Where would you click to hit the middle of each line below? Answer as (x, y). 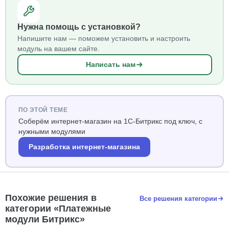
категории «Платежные (58, 209)
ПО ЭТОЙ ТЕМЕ (43, 110)
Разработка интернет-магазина (84, 147)
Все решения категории (178, 199)
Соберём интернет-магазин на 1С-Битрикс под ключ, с (110, 121)
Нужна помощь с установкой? (79, 27)
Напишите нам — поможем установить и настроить (104, 38)
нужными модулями (52, 131)
